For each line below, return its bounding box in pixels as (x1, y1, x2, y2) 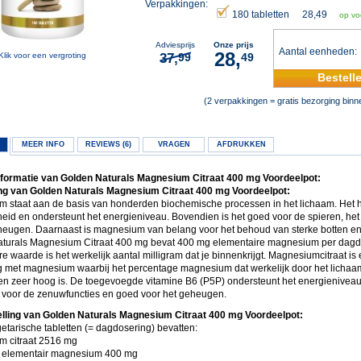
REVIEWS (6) (85, 140, 131, 148)
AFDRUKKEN (216, 140, 266, 148)
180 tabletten (232, 9, 289, 20)
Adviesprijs (156, 40, 195, 49)
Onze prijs (214, 40, 254, 49)
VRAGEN (157, 140, 190, 148)
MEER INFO (22, 140, 64, 148)
